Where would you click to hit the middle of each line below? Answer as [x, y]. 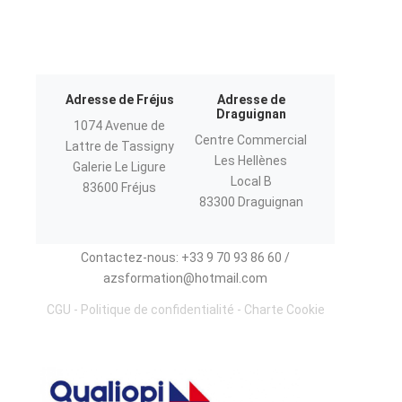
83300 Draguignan [251, 202]
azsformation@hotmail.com [185, 278]
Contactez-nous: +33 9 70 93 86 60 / [185, 258]
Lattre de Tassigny [119, 146]
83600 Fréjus [120, 188]
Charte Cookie [284, 310]
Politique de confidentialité [157, 310]
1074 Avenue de [120, 126]
